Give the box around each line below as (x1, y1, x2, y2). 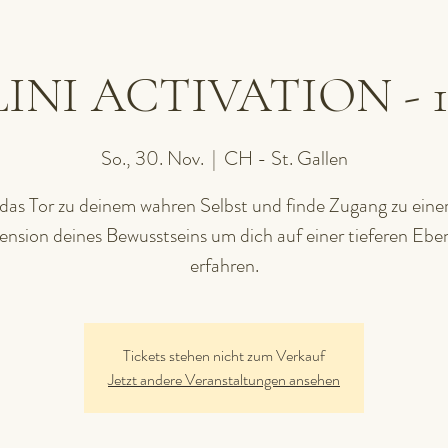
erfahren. (189, 251, 259, 280)
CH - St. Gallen (223, 144, 348, 173)
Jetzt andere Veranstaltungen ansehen (108, 368, 340, 391)
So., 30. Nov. (100, 144, 204, 173)
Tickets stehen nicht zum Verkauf (123, 344, 325, 367)
